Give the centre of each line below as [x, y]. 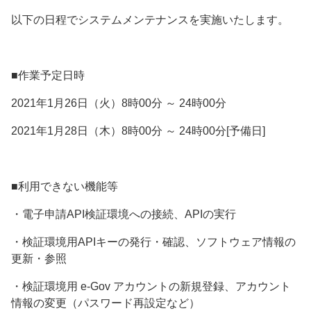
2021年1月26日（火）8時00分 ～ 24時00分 [119, 103]
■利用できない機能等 [65, 187]
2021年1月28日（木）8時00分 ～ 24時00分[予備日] [138, 131]
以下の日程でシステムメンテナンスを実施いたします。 [150, 20]
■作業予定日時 [48, 76]
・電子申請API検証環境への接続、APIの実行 [124, 215]
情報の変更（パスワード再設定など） [106, 303]
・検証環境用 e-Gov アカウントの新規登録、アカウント [151, 287]
